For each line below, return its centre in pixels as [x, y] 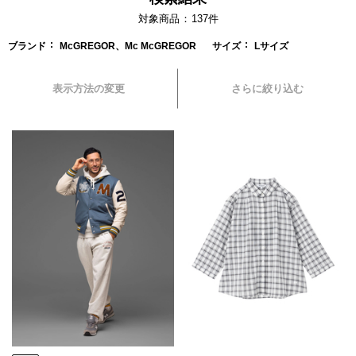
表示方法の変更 [89, 88]
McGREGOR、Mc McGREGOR [128, 46]
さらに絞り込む [267, 88]
